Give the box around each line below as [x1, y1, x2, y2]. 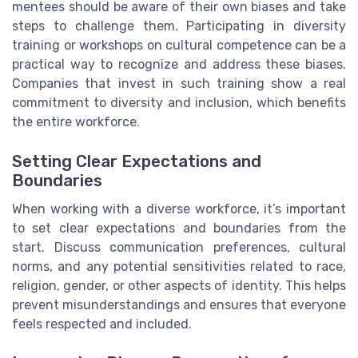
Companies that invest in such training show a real [12, 76, 346, 92]
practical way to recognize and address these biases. [12, 57, 346, 73]
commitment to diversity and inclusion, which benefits [12, 95, 346, 111]
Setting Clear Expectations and [12, 151, 261, 171]
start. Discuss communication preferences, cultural [12, 239, 346, 255]
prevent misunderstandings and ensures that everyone [12, 296, 346, 312]
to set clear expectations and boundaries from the [12, 220, 346, 236]
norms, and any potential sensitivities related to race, [12, 258, 346, 274]
